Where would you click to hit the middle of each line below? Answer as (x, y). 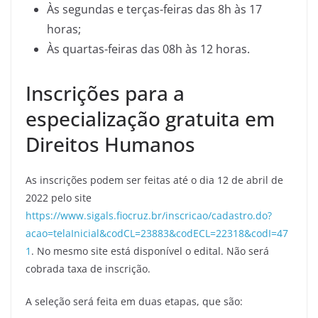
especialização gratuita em (150, 119)
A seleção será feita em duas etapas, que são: (134, 301)
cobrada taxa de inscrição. (88, 269)
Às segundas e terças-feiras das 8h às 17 (154, 9)
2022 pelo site (59, 198)
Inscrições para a (105, 93)
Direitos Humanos (110, 144)
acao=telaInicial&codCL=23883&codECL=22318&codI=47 (157, 233)
